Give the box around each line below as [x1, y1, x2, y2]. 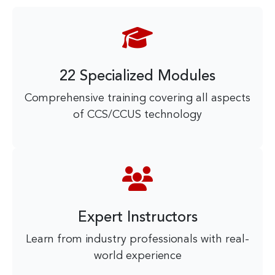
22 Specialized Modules [60, 69, 215, 84]
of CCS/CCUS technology [73, 109, 202, 120]
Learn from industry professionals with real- [26, 234, 249, 245]
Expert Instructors [77, 211, 198, 225]
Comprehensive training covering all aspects [25, 93, 250, 104]
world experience [93, 250, 182, 261]
